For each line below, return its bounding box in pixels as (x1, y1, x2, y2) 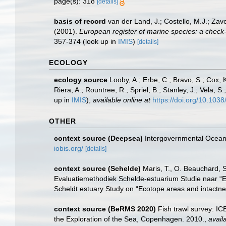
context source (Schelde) (54, 164, 141, 173)
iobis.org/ (54, 144, 83, 152)
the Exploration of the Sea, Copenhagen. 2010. (54, 215, 204, 223)
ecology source (54, 76, 107, 84)
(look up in (81, 37, 118, 45)
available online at (93, 96, 150, 104)
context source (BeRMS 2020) (54, 205, 156, 213)
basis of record (54, 17, 106, 25)
